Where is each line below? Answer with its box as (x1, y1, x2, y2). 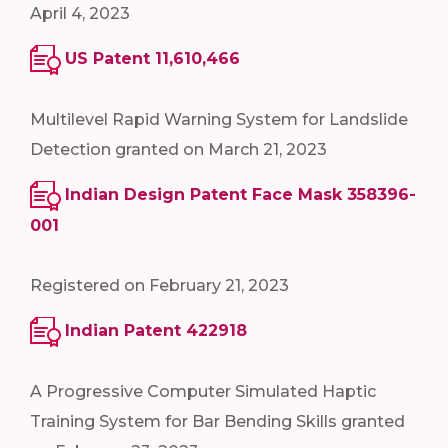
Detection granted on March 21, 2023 (30, 140, 327, 160)
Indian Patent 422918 (65, 320, 247, 340)
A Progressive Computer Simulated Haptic (30, 381, 376, 401)
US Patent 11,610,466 (65, 49, 240, 69)
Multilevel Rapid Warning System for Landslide (30, 110, 408, 130)
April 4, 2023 (30, 4, 130, 24)
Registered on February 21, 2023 (30, 275, 289, 295)
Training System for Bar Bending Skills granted (30, 411, 405, 431)
